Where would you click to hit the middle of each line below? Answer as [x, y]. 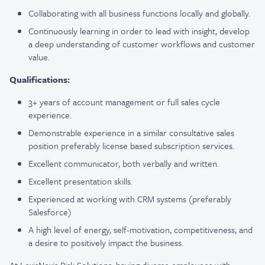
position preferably [64, 146]
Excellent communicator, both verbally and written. [124, 163]
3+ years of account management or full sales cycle [124, 102]
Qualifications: [40, 79]
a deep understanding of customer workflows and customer [142, 44]
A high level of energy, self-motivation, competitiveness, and [140, 230]
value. [39, 57]
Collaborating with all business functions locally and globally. [139, 13]
